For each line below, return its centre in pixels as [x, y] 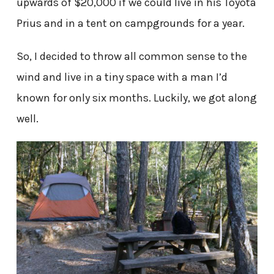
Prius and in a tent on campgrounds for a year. [130, 23]
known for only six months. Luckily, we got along [136, 98]
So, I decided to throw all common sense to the [131, 56]
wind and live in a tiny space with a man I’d [122, 77]
